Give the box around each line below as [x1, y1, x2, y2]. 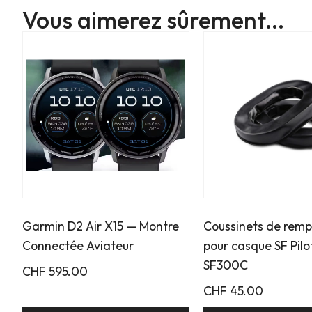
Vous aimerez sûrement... [22, 4, 284, 35]
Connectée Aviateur [22, 237, 134, 254]
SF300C [203, 257, 248, 274]
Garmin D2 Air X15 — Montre [22, 218, 179, 235]
